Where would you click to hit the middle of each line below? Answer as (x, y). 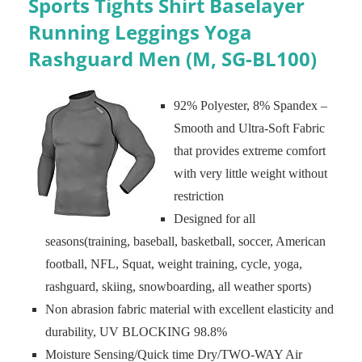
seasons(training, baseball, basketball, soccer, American (185, 241)
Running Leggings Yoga (140, 32)
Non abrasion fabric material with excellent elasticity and (189, 309)
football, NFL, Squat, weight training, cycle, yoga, (174, 264)
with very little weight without (250, 173)
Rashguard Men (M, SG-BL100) (173, 59)
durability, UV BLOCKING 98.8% (136, 332)
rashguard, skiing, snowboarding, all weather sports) (178, 286)
